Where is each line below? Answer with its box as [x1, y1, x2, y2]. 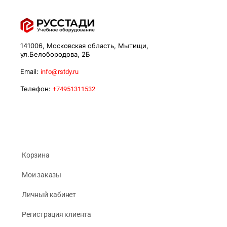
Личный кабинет [22, 191, 77, 199]
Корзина [22, 151, 50, 160]
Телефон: [20, 85, 53, 93]
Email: [20, 67, 41, 76]
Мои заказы [22, 171, 61, 179]
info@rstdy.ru [41, 68, 79, 76]
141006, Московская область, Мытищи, [20, 42, 148, 50]
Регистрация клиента [22, 210, 92, 219]
